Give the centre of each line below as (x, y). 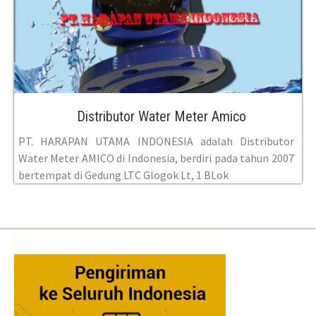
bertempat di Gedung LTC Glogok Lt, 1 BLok (123, 175)
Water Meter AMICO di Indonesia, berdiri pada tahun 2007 (156, 158)
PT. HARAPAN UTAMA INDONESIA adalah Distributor (156, 141)
